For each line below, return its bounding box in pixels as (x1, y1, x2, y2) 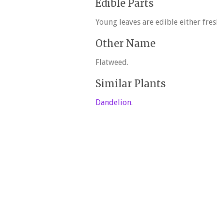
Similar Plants (95, 77, 166, 90)
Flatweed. (95, 57, 128, 67)
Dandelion (95, 97, 131, 107)
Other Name (95, 37, 155, 49)
